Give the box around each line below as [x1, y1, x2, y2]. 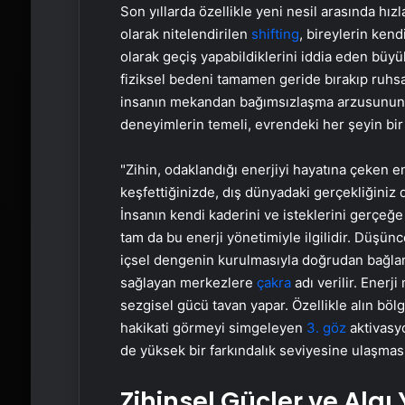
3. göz [306, 318, 346, 336]
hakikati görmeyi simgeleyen [119, 318, 306, 336]
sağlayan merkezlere [119, 273, 257, 291]
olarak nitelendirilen [119, 24, 251, 42]
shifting [250, 24, 299, 42]
